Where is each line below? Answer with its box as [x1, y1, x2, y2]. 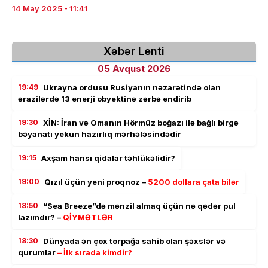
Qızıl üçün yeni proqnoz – [44, 177, 148, 187]
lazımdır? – [18, 212, 63, 223]
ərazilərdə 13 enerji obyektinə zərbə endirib [18, 94, 191, 104]
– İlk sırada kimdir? [57, 248, 132, 258]
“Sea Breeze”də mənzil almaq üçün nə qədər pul [43, 201, 236, 211]
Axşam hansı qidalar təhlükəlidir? [41, 153, 175, 163]
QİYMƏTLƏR [63, 212, 113, 223]
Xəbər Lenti [103, 45, 165, 58]
